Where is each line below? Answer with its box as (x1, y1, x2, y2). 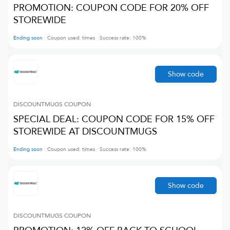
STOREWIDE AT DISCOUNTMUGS (13, 125, 157, 138)
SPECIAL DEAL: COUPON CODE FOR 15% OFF (13, 113, 215, 126)
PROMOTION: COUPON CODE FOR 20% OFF (13, 2, 209, 14)
